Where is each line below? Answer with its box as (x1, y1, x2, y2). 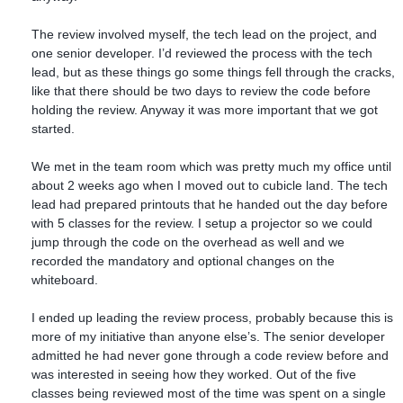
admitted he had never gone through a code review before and (31, 347, 389, 363)
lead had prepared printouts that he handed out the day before (31, 196, 388, 211)
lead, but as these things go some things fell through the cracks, (31, 64, 395, 79)
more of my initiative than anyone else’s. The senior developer (31, 328, 385, 344)
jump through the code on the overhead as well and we (31, 234, 345, 249)
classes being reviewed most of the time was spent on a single (31, 385, 386, 400)
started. (31, 121, 75, 136)
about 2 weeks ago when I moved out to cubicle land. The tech (31, 177, 388, 193)
